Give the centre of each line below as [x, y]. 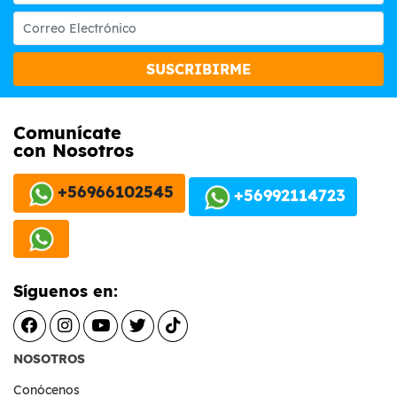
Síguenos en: [66, 291]
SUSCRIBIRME [198, 70]
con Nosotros [74, 151]
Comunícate [67, 133]
